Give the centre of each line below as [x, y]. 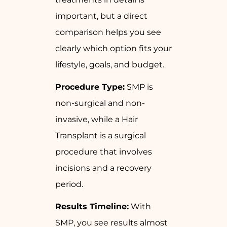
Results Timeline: [92, 207]
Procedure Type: [90, 87]
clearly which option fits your [113, 49]
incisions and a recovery [103, 168]
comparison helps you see [108, 32]
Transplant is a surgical [101, 136]
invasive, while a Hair [97, 120]
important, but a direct [101, 16]
